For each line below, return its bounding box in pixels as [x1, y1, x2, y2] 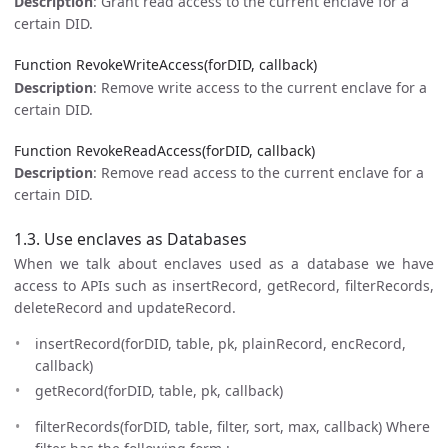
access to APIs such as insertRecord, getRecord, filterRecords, [14, 275, 434, 295]
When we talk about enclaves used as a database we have [14, 253, 434, 273]
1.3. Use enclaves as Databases [14, 227, 247, 250]
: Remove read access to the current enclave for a [93, 163, 424, 183]
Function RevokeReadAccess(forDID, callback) [14, 140, 315, 160]
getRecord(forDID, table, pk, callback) [35, 381, 283, 401]
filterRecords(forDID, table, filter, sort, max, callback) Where [35, 417, 430, 437]
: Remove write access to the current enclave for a [93, 77, 427, 97]
